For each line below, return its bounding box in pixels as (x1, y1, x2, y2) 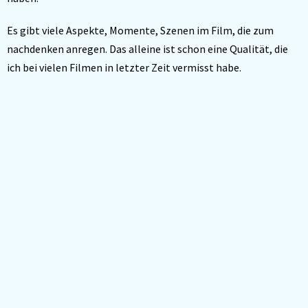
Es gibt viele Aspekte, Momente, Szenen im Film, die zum (7, 23, 274, 38)
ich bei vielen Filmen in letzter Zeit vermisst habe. (7, 60, 241, 75)
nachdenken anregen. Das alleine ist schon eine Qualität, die (7, 42, 288, 56)
